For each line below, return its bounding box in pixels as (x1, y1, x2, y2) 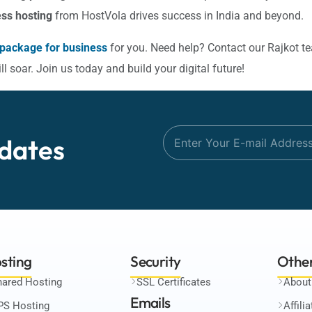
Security (130, 251, 181, 270)
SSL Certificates (136, 275, 212, 288)
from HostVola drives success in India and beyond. (52, 8, 304, 22)
